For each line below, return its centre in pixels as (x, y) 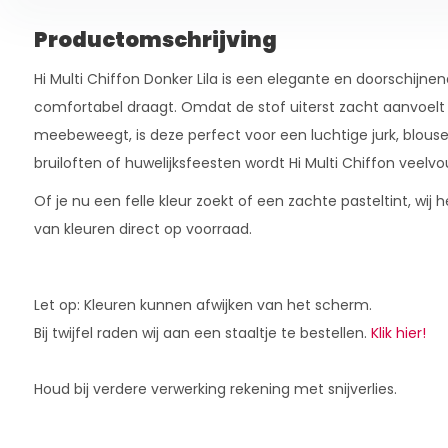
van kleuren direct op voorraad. (142, 229)
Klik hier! (398, 333)
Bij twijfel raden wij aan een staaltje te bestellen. (202, 333)
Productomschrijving (155, 40)
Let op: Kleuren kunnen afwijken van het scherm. (202, 305)
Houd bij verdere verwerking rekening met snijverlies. (215, 389)
